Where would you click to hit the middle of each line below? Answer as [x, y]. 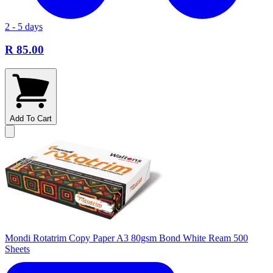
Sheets [17, 249]
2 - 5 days [24, 26]
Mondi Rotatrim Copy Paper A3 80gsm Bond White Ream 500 [126, 238]
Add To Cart [31, 119]
